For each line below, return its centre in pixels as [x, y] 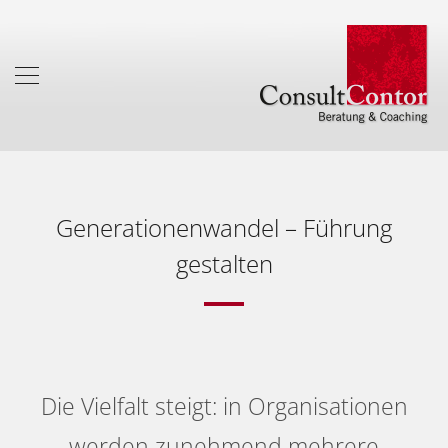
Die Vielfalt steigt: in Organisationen [224, 406]
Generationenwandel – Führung [224, 227]
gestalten [224, 263]
